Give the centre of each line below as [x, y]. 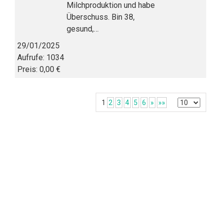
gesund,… [83, 29]
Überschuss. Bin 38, [101, 17]
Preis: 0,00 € [39, 69]
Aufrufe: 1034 [41, 57]
